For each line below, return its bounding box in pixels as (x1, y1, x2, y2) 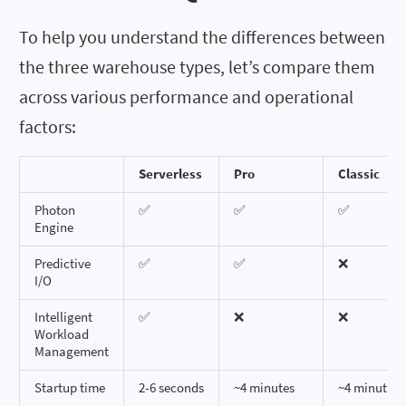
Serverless (139, 165, 202, 182)
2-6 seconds (139, 379, 204, 396)
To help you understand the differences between (19, 24, 385, 48)
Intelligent (34, 308, 92, 325)
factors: (19, 114, 76, 138)
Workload (34, 325, 89, 343)
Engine (34, 218, 73, 236)
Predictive (34, 255, 91, 272)
